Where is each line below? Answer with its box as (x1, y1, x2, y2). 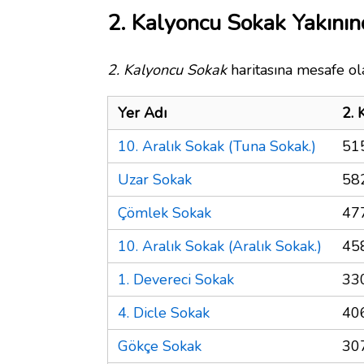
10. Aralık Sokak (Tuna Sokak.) (118, 136, 316, 156)
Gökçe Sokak (118, 336, 201, 356)
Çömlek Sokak (118, 202, 211, 223)
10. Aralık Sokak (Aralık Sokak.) (118, 236, 322, 256)
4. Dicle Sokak (118, 302, 210, 323)
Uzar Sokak (118, 169, 192, 189)
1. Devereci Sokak (118, 269, 234, 289)
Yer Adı (118, 102, 167, 123)
